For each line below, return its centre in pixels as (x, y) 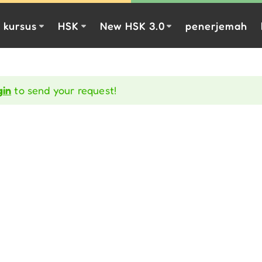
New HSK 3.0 (132, 25)
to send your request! (64, 90)
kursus (20, 25)
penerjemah (216, 25)
